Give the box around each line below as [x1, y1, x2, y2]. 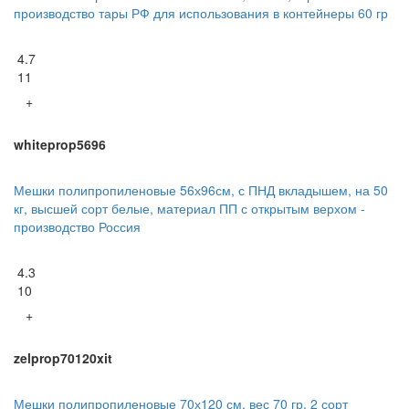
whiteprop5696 [14, 134, 106, 153]
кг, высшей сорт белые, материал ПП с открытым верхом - [14, 198, 365, 217]
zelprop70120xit [14, 348, 112, 367]
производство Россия [14, 216, 141, 236]
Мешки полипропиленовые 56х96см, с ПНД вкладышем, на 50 [14, 180, 388, 199]
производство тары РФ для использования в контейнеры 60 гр [14, 3, 388, 22]
